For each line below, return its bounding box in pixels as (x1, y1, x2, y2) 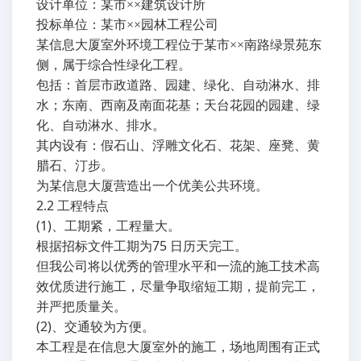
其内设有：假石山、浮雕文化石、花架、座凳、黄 (36, 139, 320, 152)
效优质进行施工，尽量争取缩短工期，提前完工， (36, 280, 320, 293)
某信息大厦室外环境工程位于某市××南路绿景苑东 (36, 38, 322, 52)
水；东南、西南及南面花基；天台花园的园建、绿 (36, 98, 320, 112)
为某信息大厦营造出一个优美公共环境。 (36, 179, 268, 193)
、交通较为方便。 (52, 320, 155, 334)
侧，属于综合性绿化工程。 (36, 58, 191, 72)
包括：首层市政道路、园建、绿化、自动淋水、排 (36, 78, 320, 92)
